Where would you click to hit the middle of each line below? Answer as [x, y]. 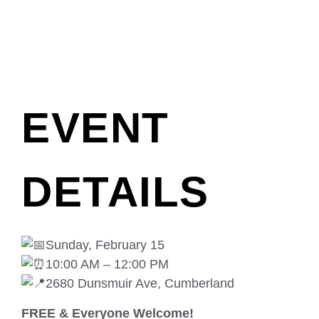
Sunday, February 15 [105, 245]
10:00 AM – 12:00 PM [107, 265]
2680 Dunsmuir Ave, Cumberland [140, 284]
